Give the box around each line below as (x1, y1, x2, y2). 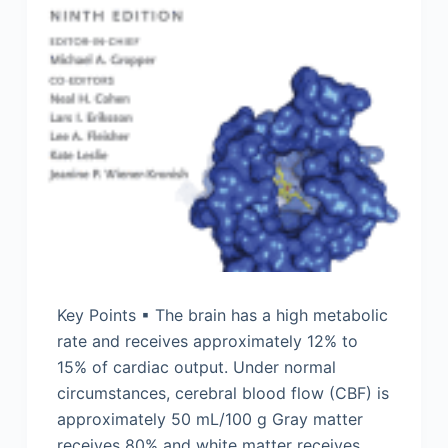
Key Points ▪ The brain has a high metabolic (56, 304, 388, 325)
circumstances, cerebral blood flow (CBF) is (56, 382, 389, 403)
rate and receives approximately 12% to (56, 330, 358, 351)
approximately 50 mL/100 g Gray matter (56, 408, 363, 429)
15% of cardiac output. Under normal (56, 356, 336, 377)
